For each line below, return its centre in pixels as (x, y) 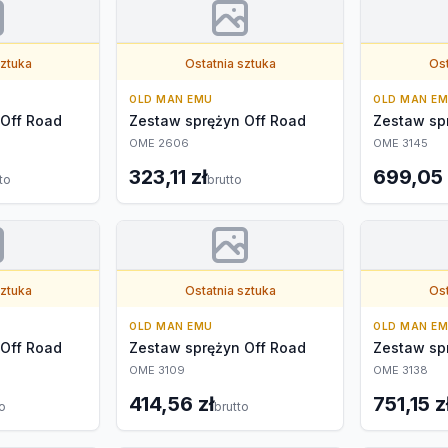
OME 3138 (400, 370)
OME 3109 (157, 370)
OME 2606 (159, 143)
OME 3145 (400, 143)
